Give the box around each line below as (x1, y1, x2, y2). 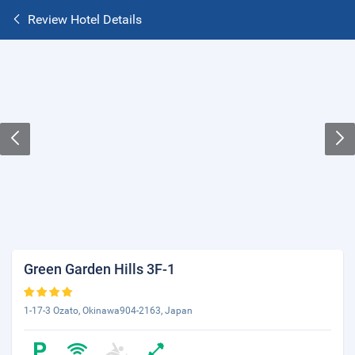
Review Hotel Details (28, 12, 142, 27)
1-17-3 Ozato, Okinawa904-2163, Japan (24, 305, 193, 316)
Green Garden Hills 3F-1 (24, 261, 175, 277)
